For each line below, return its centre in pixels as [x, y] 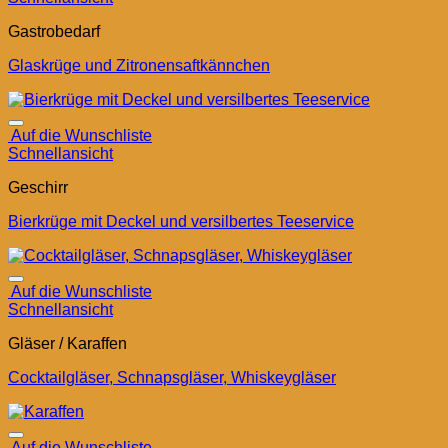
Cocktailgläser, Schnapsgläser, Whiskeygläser [172, 378]
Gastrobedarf [54, 32]
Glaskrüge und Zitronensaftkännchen [139, 66]
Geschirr [38, 188]
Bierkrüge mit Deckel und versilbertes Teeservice [181, 222]
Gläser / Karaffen [67, 344]
